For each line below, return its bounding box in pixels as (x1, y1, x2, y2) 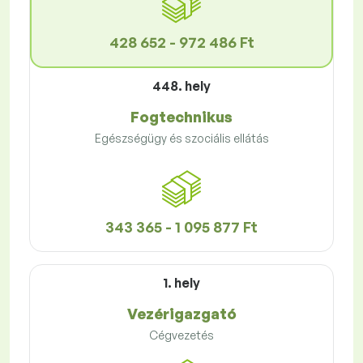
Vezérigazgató (126, 305, 237, 323)
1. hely (163, 275, 200, 292)
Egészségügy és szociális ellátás (94, 131, 269, 146)
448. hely (152, 78, 211, 95)
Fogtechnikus (130, 108, 233, 126)
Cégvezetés (149, 328, 214, 343)
